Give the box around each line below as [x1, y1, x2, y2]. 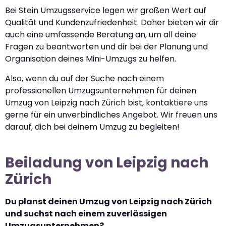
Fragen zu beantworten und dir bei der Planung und [5, 41, 208, 53]
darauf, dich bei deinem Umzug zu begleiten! [5, 121, 180, 133]
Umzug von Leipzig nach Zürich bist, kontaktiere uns [5, 96, 208, 108]
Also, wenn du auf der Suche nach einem [5, 72, 164, 84]
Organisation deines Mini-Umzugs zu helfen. [5, 53, 176, 65]
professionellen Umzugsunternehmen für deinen [5, 84, 196, 96]
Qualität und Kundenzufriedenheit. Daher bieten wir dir [5, 17, 219, 29]
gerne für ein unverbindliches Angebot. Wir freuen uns [5, 108, 217, 121]
